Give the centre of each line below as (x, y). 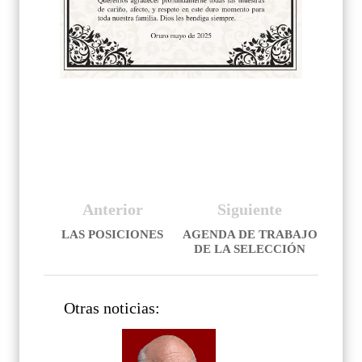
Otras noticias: (112, 309)
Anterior (112, 210)
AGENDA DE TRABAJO (250, 235)
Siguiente (250, 210)
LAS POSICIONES (112, 235)
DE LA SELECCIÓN (250, 249)
